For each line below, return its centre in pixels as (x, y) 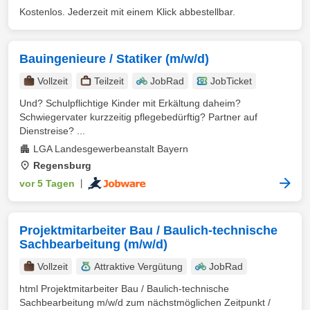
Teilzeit (109, 81)
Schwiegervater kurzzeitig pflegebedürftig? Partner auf (138, 117)
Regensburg (62, 165)
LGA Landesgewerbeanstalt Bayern (111, 149)
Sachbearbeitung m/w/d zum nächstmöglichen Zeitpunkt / (145, 302)
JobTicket (231, 81)
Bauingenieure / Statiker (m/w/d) (114, 59)
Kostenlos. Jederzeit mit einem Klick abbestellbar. (127, 12)
